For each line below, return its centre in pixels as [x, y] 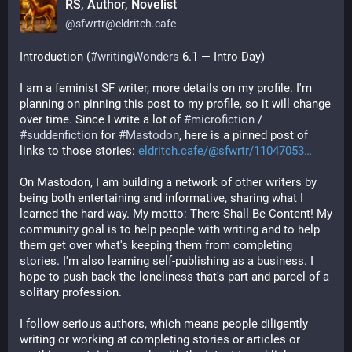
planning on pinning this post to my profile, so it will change [175, 104]
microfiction [223, 119]
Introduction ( [55, 57]
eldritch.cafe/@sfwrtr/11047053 [221, 151]
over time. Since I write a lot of [102, 119]
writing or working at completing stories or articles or [160, 339]
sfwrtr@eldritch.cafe [126, 24]
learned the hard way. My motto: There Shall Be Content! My [176, 214]
